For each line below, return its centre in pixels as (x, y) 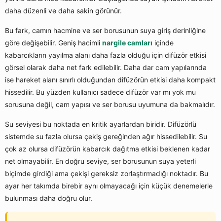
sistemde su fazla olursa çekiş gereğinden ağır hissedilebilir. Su (106, 137)
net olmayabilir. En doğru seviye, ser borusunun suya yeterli (100, 161)
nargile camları (127, 43)
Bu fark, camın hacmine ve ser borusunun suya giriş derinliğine (105, 31)
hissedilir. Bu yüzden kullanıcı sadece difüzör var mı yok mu (100, 92)
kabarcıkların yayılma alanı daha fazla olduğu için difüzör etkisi (106, 55)
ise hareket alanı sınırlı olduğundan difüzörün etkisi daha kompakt (110, 80)
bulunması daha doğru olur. (49, 198)
